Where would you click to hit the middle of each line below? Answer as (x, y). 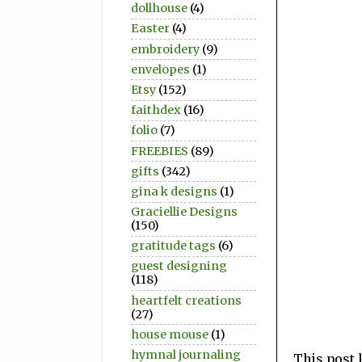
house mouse (170, 334)
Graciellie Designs (184, 212)
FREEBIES (160, 151)
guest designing (179, 266)
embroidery (165, 49)
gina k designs (174, 191)
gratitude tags (173, 246)
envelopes (160, 69)
